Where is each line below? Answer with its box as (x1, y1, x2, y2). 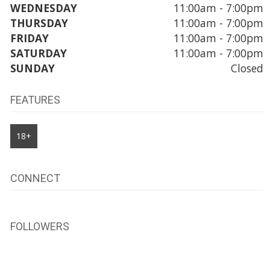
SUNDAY (10, 60, 55, 75)
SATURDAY (10, 45, 67, 60)
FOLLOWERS (10, 219, 69, 233)
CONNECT (10, 171, 60, 184)
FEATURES (10, 93, 60, 106)
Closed (230, 60, 263, 75)
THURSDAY (10, 15, 68, 30)
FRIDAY (10, 30, 49, 45)
